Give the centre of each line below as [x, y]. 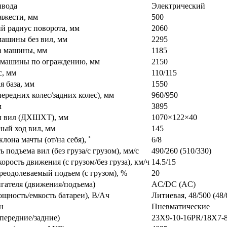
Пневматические [181, 206]
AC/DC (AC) [174, 184]
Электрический [178, 6]
